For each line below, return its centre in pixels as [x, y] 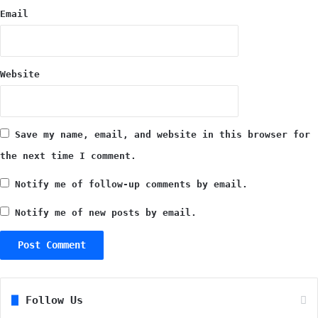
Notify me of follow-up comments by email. [131, 184]
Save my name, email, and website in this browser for [163, 134]
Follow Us [54, 300]
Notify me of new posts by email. [106, 212]
